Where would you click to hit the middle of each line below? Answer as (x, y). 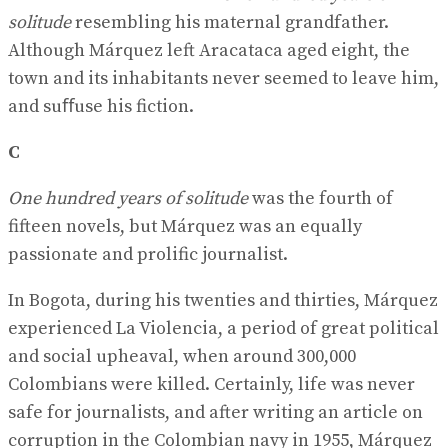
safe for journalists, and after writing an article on (215, 412)
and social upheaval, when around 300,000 (182, 356)
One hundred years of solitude (128, 198)
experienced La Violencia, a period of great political (223, 328)
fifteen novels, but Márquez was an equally (185, 226)
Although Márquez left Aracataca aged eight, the (209, 50)
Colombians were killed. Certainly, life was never (211, 384)
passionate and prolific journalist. (148, 254)
